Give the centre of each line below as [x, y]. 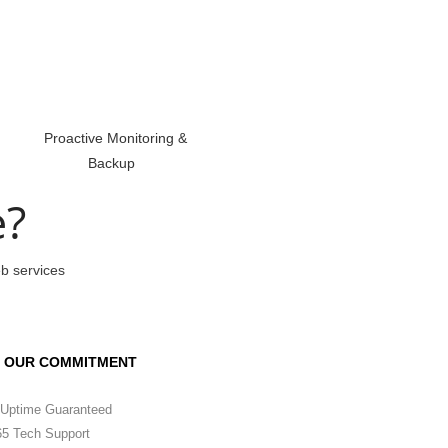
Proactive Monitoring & [113, 138]
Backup [113, 163]
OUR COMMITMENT [70, 362]
